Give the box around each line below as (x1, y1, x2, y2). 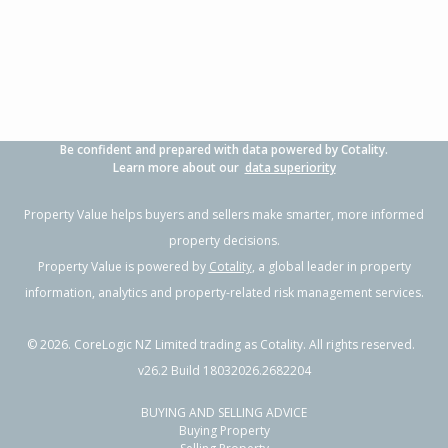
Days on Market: (243, 93, 355, 112)
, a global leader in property (251, 258, 411, 275)
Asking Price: (243, 47, 332, 66)
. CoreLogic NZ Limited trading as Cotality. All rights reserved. (68, 336, 421, 353)
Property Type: (52, 47, 155, 66)
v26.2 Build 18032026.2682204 (137, 362, 311, 379)
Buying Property (178, 422, 270, 439)
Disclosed (243, 66, 302, 85)
